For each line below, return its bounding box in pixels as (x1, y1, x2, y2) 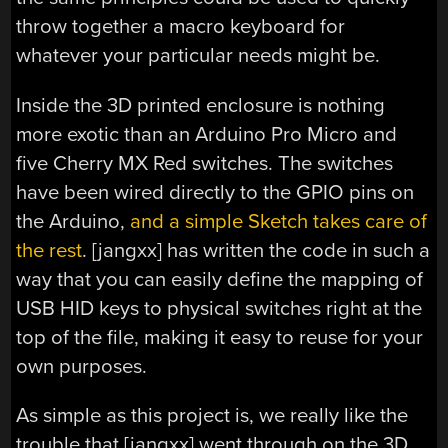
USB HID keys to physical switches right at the (16, 295, 423, 321)
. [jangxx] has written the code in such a (82, 237, 431, 263)
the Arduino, (16, 208, 131, 234)
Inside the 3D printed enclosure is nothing (16, 92, 386, 118)
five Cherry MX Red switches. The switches (16, 150, 394, 176)
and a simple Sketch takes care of (130, 208, 428, 234)
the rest (16, 237, 83, 263)
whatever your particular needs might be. (16, 43, 381, 69)
